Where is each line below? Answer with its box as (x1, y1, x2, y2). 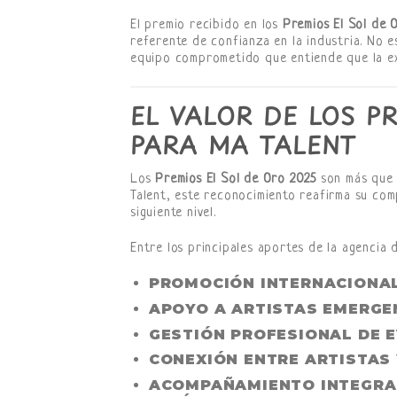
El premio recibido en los (130, 18, 283, 34)
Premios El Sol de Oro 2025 (155, 171, 317, 187)
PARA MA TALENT (130, 128, 357, 163)
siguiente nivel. (130, 205, 216, 221)
